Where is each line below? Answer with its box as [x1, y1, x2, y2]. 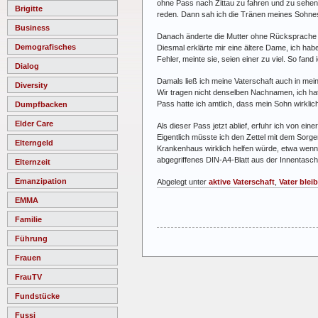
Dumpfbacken [15, 99, 67, 109]
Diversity [15, 80, 48, 89]
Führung [15, 234, 48, 243]
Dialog [15, 61, 39, 70]
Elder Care [15, 119, 53, 128]
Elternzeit [15, 157, 50, 166]
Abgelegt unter [157, 177, 209, 186]
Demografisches [15, 42, 76, 51]
